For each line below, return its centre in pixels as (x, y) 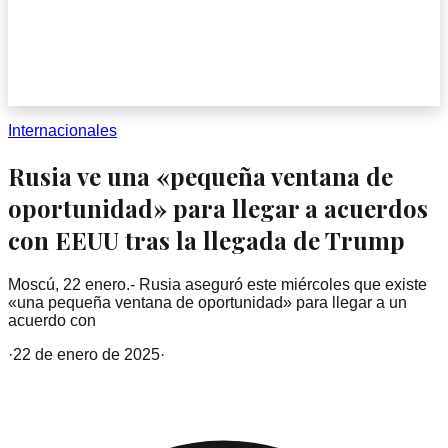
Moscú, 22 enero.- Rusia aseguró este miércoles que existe (217, 284)
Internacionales (62, 130)
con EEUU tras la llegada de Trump (206, 239)
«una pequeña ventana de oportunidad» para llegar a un (207, 302)
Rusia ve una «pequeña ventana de (200, 175)
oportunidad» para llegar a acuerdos (218, 207)
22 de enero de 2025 (86, 354)
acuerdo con (52, 320)
